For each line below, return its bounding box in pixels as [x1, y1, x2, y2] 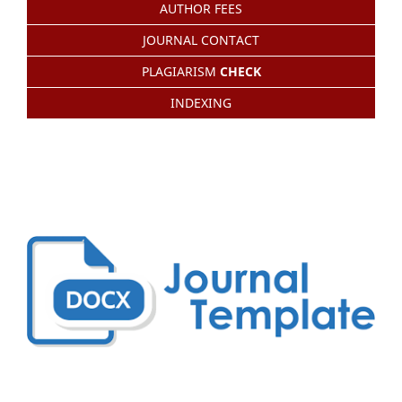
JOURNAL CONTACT [143, 31, 259, 48]
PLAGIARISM [141, 62, 220, 80]
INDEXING [170, 93, 232, 111]
